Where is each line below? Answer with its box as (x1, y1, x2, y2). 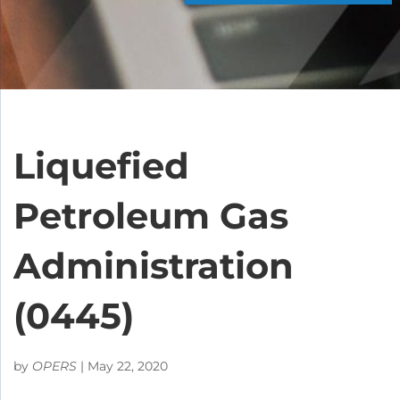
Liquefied (13, 143, 189, 187)
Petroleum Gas (13, 193, 288, 237)
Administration (13, 243, 294, 287)
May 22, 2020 (87, 357, 168, 374)
